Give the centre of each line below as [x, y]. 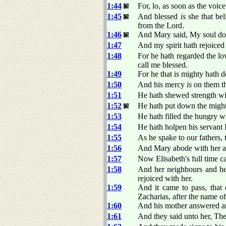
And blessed [159, 16]
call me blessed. [163, 65]
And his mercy [162, 84]
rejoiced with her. [165, 178]
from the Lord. [161, 25]
